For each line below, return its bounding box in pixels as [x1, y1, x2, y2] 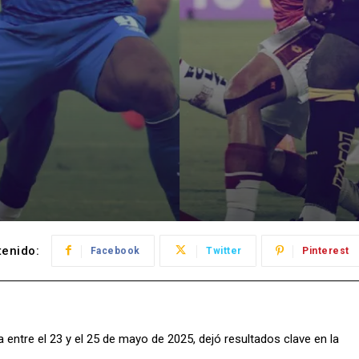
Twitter [206, 244, 242, 256]
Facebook [90, 244, 140, 256]
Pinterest [302, 244, 349, 256]
